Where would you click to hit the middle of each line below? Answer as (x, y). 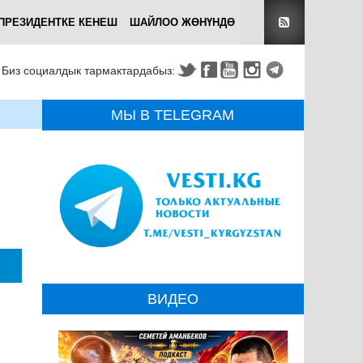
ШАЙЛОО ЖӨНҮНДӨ (182, 22)
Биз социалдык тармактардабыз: (88, 70)
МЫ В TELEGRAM (173, 115)
